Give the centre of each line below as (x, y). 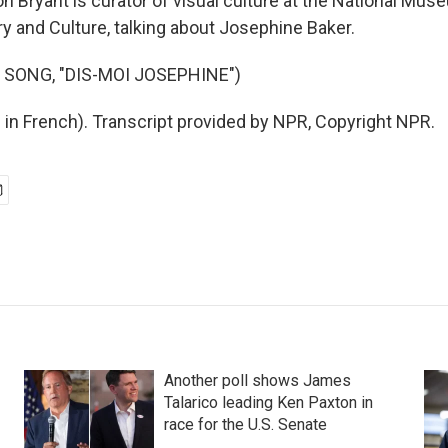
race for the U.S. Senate (245, 424)
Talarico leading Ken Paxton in (268, 402)
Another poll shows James (257, 380)
